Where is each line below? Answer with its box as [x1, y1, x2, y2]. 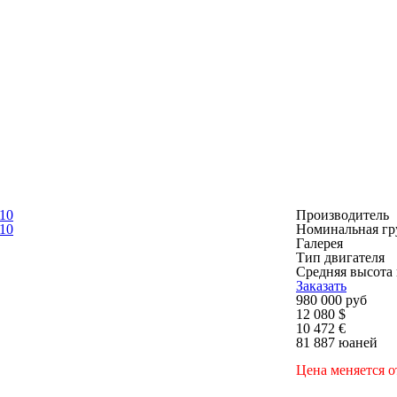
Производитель [296, 207, 389, 222]
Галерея [296, 236, 343, 251]
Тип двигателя [296, 250, 385, 265]
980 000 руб [296, 292, 367, 307]
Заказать [296, 278, 346, 293]
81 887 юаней [296, 335, 378, 350]
